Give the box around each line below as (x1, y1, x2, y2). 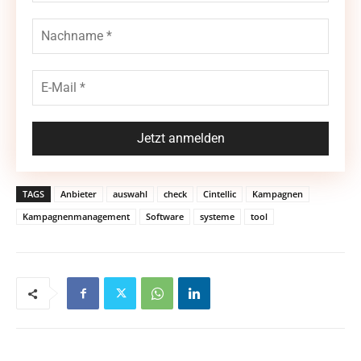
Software (146, 210, 184, 223)
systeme (200, 210, 234, 223)
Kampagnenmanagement (23, 210, 130, 223)
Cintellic (203, 188, 236, 201)
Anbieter (60, 188, 97, 201)
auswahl (113, 188, 147, 201)
